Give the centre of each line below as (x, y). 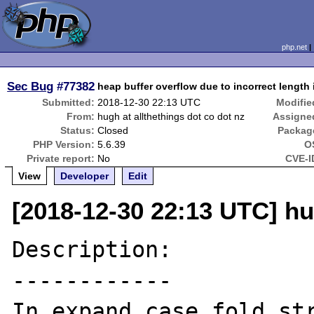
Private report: (61, 158)
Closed (113, 130)
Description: (92, 250)
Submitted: (69, 102)
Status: (78, 130)
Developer (85, 176)
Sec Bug (30, 86)
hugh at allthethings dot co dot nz (171, 116)
